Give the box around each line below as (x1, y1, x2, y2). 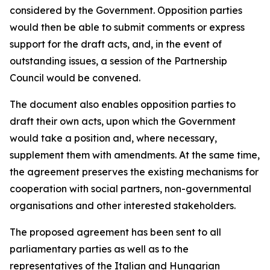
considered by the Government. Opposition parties (10, 4, 242, 16)
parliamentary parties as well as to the (10, 243, 189, 255)
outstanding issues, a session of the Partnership (10, 55, 227, 67)
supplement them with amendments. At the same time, (10, 149, 260, 161)
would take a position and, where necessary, (10, 132, 217, 144)
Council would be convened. (10, 72, 140, 84)
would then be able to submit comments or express (10, 21, 245, 33)
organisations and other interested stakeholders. (10, 199, 236, 212)
